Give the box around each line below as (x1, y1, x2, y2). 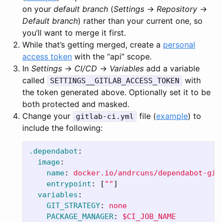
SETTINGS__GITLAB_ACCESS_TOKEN (50, 76, 179, 85)
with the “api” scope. (72, 51, 152, 61)
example (156, 111, 188, 121)
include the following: (22, 122, 103, 133)
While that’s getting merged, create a (22, 39, 163, 50)
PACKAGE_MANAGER (47, 212, 113, 221)
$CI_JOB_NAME (122, 212, 176, 221)
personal (163, 39, 195, 50)
